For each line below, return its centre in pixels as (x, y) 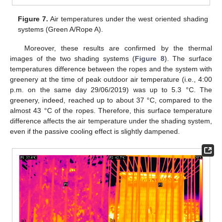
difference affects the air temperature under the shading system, (111, 121)
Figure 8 (150, 59)
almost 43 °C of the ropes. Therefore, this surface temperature (111, 111)
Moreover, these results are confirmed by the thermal (118, 48)
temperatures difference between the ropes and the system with (111, 69)
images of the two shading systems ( (73, 59)
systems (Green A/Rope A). (61, 29)
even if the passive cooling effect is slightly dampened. (95, 132)
